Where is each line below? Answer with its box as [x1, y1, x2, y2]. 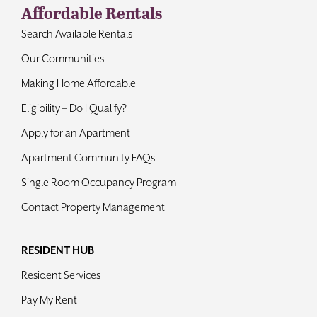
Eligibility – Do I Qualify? [21, 101, 127, 114]
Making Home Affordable [21, 76, 136, 89]
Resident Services [21, 268, 100, 281]
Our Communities [21, 52, 104, 64]
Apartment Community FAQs [21, 151, 155, 163]
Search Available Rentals [21, 27, 132, 40]
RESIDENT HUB [21, 243, 94, 256]
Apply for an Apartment [21, 126, 130, 139]
